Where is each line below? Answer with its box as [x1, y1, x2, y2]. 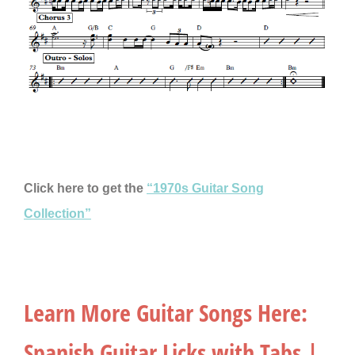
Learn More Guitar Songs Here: [24, 296, 307, 329]
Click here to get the [24, 181, 147, 195]
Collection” [24, 206, 91, 220]
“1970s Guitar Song [147, 181, 264, 195]
